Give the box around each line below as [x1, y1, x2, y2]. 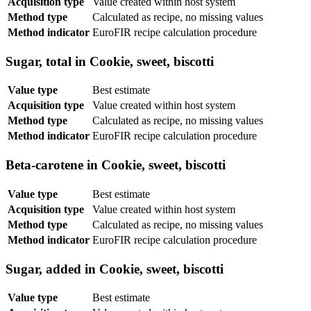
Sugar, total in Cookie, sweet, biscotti [6, 53, 214, 69]
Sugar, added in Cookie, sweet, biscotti [6, 261, 224, 276]
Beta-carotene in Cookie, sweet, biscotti [6, 158, 226, 173]
